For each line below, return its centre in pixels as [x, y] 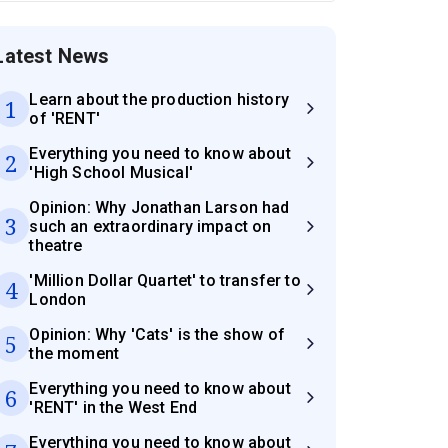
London [58, 299]
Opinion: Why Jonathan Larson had [159, 207]
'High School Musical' [111, 172]
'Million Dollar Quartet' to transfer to [165, 280]
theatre [56, 245]
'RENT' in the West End [113, 407]
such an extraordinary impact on [150, 226]
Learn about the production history [159, 99]
